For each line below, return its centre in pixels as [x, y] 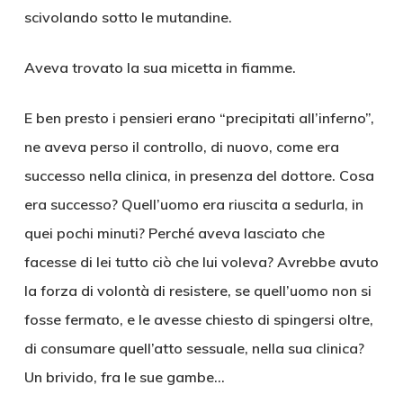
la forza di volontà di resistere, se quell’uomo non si [197, 291]
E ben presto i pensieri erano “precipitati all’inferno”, [199, 118]
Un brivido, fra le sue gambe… [124, 377]
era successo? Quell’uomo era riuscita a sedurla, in [193, 204]
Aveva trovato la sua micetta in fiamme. [160, 67]
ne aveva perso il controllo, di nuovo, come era [181, 147]
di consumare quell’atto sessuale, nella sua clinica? [194, 348]
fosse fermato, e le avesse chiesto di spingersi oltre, [198, 319]
